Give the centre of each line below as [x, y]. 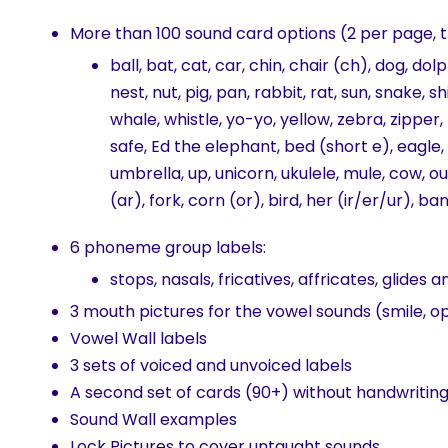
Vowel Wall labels [138, 339]
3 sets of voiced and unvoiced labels [211, 366]
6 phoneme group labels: [168, 248]
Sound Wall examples [153, 420]
